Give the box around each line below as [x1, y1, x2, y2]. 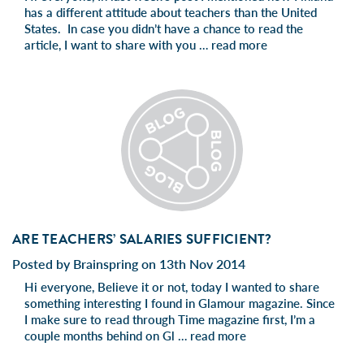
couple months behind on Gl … [24, 327, 190, 343]
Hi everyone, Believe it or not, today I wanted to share [24, 279, 319, 294]
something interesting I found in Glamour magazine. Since [24, 295, 335, 310]
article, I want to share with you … [24, 37, 211, 52]
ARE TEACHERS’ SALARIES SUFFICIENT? [12, 228, 272, 249]
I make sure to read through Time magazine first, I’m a [24, 311, 315, 327]
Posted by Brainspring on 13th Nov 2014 [12, 255, 245, 271]
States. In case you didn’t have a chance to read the [24, 20, 303, 36]
